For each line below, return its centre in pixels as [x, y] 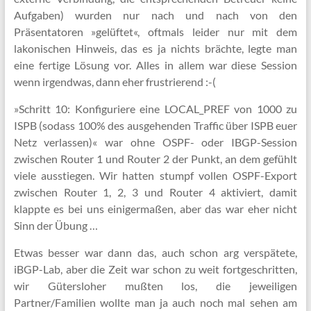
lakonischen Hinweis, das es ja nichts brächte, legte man [155, 48]
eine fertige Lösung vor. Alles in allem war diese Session [155, 65]
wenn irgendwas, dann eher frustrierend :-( [115, 82]
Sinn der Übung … [56, 225]
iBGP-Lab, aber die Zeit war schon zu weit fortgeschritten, [155, 269]
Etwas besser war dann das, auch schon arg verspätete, [155, 252]
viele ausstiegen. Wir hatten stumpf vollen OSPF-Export [155, 175]
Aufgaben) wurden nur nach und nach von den [155, 15]
